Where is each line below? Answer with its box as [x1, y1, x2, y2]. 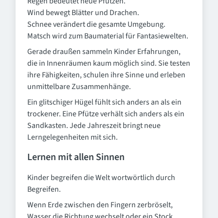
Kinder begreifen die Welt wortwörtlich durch [27, 172, 175, 183]
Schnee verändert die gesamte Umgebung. [27, 19, 165, 30]
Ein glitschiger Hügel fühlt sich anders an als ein [27, 97, 182, 108]
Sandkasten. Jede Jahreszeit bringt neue [27, 120, 161, 131]
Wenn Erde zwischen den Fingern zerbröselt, [27, 200, 173, 210]
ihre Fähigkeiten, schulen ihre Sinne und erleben [27, 70, 185, 80]
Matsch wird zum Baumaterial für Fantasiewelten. [27, 31, 188, 41]
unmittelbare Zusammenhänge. [27, 81, 131, 92]
